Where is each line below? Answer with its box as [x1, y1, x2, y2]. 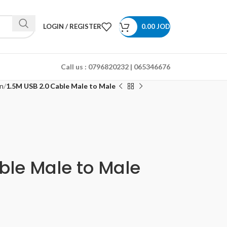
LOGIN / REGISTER [43, 22, 101, 30]
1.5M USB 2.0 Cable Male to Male [6, 82, 116, 90]
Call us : [61, 62, 87, 71]
